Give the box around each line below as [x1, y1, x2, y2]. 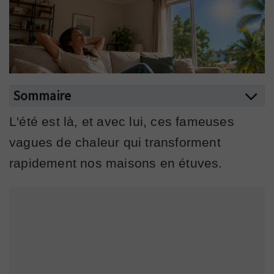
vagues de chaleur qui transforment [9, 135, 221, 149]
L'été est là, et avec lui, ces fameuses [9, 114, 234, 128]
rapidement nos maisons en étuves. [9, 155, 223, 170]
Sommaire [13, 86, 71, 104]
